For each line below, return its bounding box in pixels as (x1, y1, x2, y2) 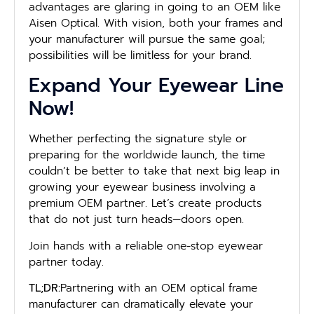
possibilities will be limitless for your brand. (29, 46, 252, 64)
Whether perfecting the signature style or (29, 130, 247, 148)
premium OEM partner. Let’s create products (29, 195, 261, 212)
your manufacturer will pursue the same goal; (29, 30, 265, 48)
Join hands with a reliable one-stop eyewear (29, 237, 263, 254)
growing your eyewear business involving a (29, 179, 256, 196)
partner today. (29, 253, 104, 271)
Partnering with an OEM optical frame (60, 279, 257, 296)
